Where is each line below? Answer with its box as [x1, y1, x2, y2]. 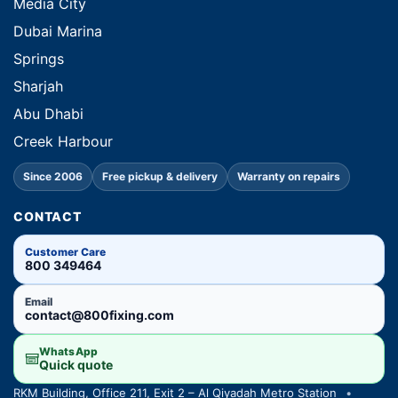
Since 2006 [23, 170, 83, 183]
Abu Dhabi [13, 105, 84, 123]
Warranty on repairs [237, 170, 340, 183]
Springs [13, 50, 64, 68]
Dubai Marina [13, 22, 102, 40]
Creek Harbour [13, 132, 113, 150]
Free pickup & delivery [102, 170, 218, 183]
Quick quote [39, 357, 113, 372]
